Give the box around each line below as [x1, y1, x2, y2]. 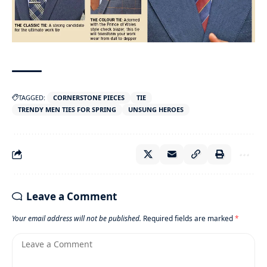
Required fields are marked [143, 213, 235, 223]
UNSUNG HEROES [128, 105, 184, 114]
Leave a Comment [26, 190, 117, 204]
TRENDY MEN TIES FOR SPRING [18, 105, 116, 114]
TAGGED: [18, 93, 45, 103]
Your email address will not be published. [12, 213, 141, 223]
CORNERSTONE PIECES [53, 93, 125, 103]
